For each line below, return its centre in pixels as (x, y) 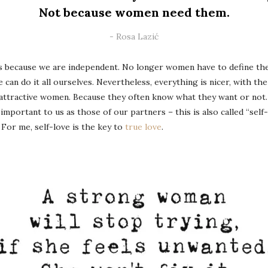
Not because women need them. (134, 12)
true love (143, 127)
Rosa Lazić (137, 36)
